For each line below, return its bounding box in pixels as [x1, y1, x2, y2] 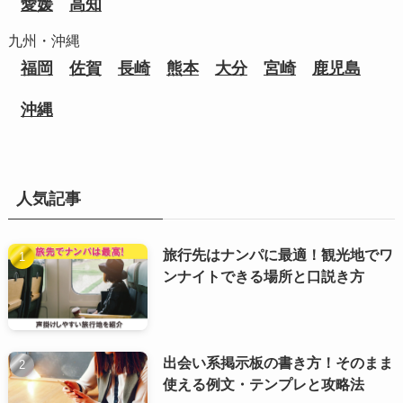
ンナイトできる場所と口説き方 [163, 268, 364, 285]
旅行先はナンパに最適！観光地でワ [163, 246, 393, 264]
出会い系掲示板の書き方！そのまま [163, 354, 393, 372]
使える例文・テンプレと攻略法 [163, 376, 364, 393]
